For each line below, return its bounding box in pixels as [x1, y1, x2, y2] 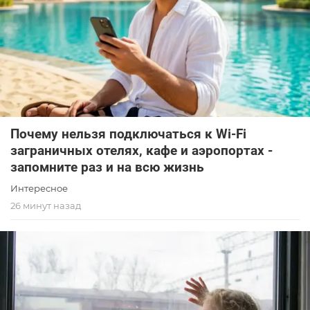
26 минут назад [10, 199, 81, 211]
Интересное [10, 182, 68, 194]
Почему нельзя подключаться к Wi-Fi [10, 125, 246, 142]
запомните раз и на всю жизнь [10, 158, 204, 175]
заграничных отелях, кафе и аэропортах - [10, 142, 273, 158]
